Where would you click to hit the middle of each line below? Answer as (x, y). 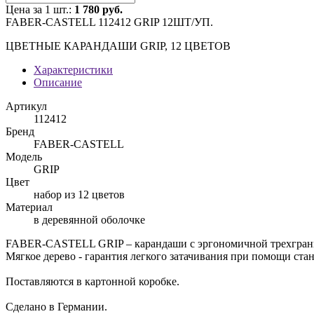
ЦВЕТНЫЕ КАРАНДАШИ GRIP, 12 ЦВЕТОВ (118, 46)
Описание (58, 82)
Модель (24, 157)
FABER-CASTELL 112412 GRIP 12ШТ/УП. (109, 22)
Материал (29, 207)
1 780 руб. (98, 9)
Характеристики (73, 70)
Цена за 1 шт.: (40, 9)
